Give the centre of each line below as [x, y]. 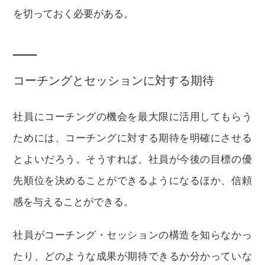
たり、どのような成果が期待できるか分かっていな [132, 256]
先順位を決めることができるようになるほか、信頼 [132, 181]
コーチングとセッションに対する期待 [114, 80]
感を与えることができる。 [74, 202]
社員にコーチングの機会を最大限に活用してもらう [132, 117]
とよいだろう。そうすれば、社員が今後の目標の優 [132, 159]
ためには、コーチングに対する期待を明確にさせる [132, 138]
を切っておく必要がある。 [74, 14]
